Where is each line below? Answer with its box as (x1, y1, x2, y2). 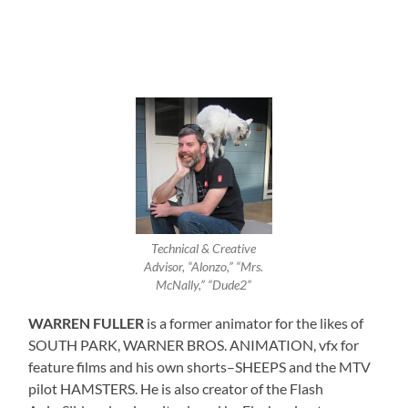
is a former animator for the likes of (144, 313, 364, 331)
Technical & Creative (151, 241, 257, 257)
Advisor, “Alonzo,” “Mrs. (144, 260, 264, 275)
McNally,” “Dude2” (156, 278, 252, 293)
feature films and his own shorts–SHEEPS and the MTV (28, 357, 372, 375)
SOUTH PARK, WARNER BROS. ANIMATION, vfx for (28, 335, 360, 353)
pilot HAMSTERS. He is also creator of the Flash (28, 379, 324, 397)
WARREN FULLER (28, 313, 145, 331)
